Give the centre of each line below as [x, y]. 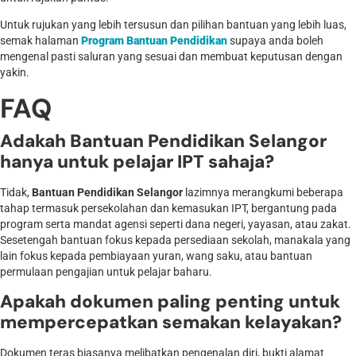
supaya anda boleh [275, 41]
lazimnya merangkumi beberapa [263, 192]
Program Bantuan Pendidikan [154, 41]
